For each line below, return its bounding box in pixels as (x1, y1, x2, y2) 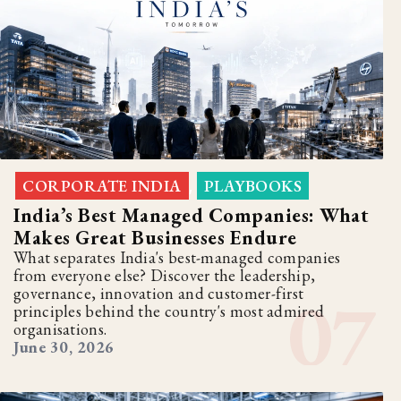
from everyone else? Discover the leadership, (13, 265, 316, 286)
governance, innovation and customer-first (13, 283, 304, 304)
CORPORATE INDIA (22, 175, 182, 197)
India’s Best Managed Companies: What (13, 202, 369, 229)
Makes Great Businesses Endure (13, 225, 297, 252)
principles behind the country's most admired (13, 301, 325, 322)
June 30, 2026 (13, 337, 115, 358)
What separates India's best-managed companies (13, 247, 341, 269)
